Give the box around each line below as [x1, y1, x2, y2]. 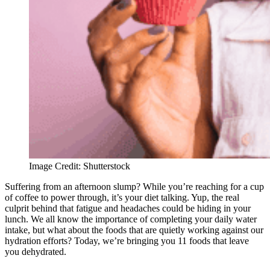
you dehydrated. [5, 246, 69, 257]
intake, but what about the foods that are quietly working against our [5, 225, 263, 236]
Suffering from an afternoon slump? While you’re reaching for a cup [5, 181, 264, 192]
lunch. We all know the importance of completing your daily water [5, 214, 257, 225]
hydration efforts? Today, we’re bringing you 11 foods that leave [5, 236, 249, 246]
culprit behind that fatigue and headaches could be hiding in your [5, 203, 251, 214]
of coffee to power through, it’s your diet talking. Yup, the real [5, 192, 239, 203]
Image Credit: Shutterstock [29, 161, 130, 172]
